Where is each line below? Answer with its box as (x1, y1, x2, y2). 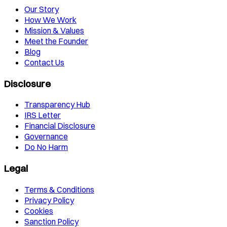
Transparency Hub (24, 99, 90, 110)
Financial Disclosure (24, 121, 95, 131)
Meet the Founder (24, 35, 88, 46)
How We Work (24, 14, 77, 25)
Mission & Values (24, 25, 84, 35)
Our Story (24, 4, 59, 14)
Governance (24, 131, 68, 142)
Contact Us (24, 57, 64, 67)
